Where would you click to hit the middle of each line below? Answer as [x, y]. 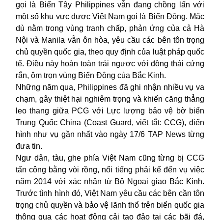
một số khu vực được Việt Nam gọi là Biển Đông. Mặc [110, 16]
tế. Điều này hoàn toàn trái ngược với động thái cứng [110, 63]
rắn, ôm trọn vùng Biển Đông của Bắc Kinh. [91, 75]
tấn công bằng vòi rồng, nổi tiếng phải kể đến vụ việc [110, 169]
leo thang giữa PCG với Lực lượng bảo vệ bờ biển [110, 110]
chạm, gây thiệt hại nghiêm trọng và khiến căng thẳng [110, 99]
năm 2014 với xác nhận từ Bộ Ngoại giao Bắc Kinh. [110, 181]
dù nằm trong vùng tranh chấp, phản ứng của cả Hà [110, 28]
